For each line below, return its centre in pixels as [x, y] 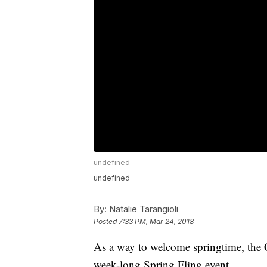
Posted [106, 222]
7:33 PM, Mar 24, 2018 [156, 222]
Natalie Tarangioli [142, 209]
